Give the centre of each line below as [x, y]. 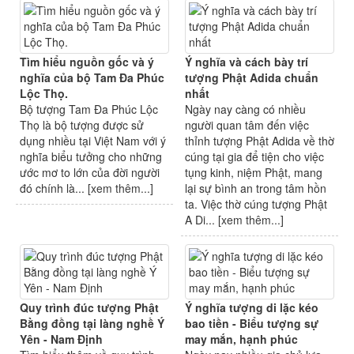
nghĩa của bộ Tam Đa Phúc [92, 78]
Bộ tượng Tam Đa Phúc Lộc [89, 109]
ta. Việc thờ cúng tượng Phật [256, 204]
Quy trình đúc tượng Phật [89, 308]
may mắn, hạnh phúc [241, 339]
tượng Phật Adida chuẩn [252, 78]
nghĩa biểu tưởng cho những [91, 157]
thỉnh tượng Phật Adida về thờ [260, 141]
